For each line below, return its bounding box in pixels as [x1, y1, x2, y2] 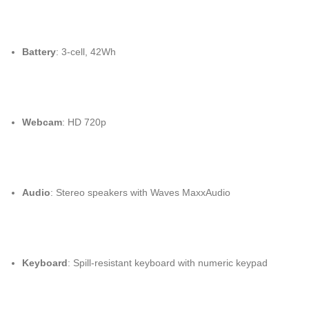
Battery [22, 46, 56, 57]
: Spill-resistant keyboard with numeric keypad [68, 257, 268, 268]
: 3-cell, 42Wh [56, 46, 116, 57]
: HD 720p [62, 117, 106, 128]
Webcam [22, 117, 62, 128]
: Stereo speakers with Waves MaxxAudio [50, 187, 230, 198]
